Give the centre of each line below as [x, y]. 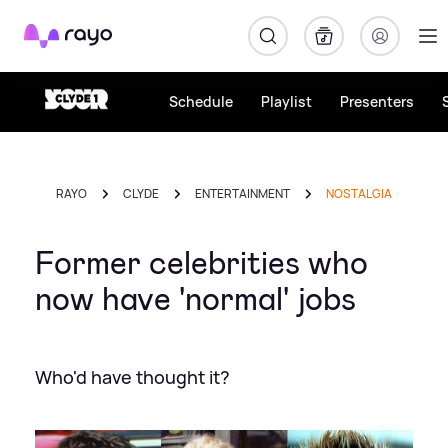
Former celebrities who [201, 263]
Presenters [377, 101]
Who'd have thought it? [132, 377]
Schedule [201, 101]
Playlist [286, 101]
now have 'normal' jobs [195, 299]
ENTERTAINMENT [242, 193]
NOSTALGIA [359, 193]
